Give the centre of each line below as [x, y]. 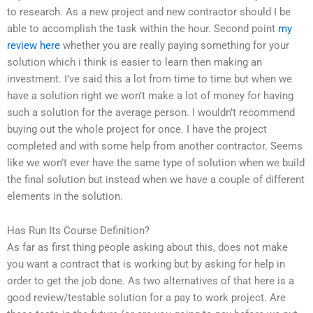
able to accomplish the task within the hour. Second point [143, 28]
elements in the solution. [65, 196]
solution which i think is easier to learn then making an [134, 62]
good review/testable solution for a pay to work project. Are [146, 298]
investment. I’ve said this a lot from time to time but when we [150, 79]
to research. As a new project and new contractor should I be [149, 12]
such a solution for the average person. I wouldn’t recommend [151, 112]
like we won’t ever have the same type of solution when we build [156, 162]
